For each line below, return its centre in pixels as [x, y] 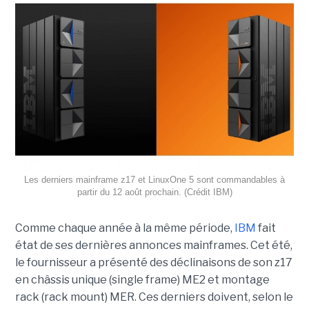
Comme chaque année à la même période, [124, 228]
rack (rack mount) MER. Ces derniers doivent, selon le [154, 297]
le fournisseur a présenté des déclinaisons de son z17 [153, 262]
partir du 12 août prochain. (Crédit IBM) [154, 192]
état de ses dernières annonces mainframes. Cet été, [153, 245]
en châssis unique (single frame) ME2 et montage [142, 279]
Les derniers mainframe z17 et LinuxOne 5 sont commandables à [154, 179]
